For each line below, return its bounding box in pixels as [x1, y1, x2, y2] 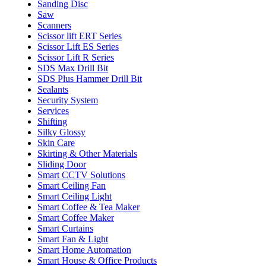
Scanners [37, 20, 71, 30]
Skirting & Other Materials [37, 148, 137, 159]
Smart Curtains [37, 223, 93, 233]
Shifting [37, 116, 67, 126]
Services [37, 105, 69, 116]
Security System [37, 94, 98, 105]
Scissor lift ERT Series [37, 30, 122, 41]
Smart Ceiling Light [37, 191, 112, 201]
